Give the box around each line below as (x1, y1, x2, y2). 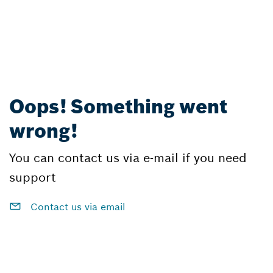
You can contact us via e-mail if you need (9, 150, 247, 165)
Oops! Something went (9, 94, 227, 119)
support (9, 169, 56, 185)
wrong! (9, 119, 77, 143)
